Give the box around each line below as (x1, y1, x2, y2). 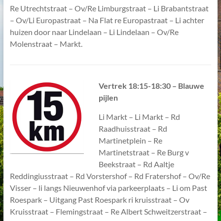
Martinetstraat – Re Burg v (98, 147, 189, 157)
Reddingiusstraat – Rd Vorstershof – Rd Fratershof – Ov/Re (9, 171, 210, 181)
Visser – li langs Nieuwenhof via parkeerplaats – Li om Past (9, 183, 207, 192)
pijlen (98, 93, 118, 102)
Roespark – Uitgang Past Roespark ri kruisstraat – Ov (9, 195, 189, 204)
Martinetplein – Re (98, 136, 162, 145)
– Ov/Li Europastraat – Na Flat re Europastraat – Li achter (9, 15, 204, 25)
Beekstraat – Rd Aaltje (98, 159, 174, 169)
